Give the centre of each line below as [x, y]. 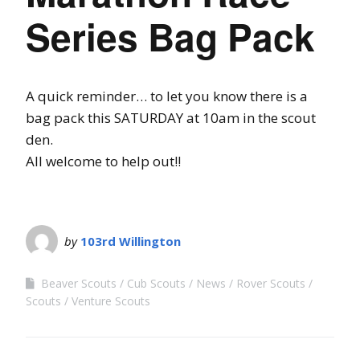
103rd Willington [131, 241]
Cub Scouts [156, 283]
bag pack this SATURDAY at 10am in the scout [171, 117]
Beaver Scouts [79, 283]
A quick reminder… [86, 96]
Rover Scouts [271, 283]
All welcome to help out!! [103, 161]
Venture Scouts [111, 301]
